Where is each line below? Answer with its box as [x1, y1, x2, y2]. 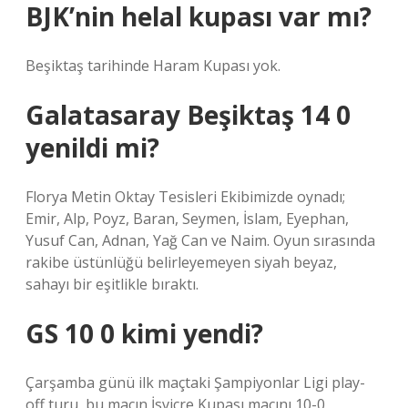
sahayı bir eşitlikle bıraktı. [25, 274, 199, 294]
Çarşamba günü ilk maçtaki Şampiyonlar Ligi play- [25, 372, 365, 393]
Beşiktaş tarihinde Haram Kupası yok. [25, 56, 280, 76]
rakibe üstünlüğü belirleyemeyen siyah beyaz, [25, 252, 337, 272]
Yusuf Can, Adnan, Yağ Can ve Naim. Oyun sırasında [25, 230, 375, 250]
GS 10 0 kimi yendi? [25, 316, 263, 351]
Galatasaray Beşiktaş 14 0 [25, 97, 351, 132]
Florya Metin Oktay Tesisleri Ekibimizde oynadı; [25, 187, 345, 207]
